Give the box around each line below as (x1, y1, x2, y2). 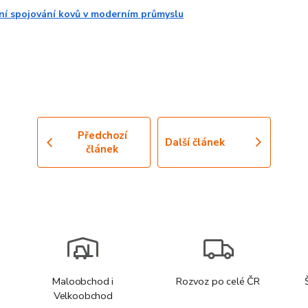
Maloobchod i (52, 274, 114, 289)
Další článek (165, 135, 225, 150)
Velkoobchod (53, 289, 113, 303)
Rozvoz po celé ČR (176, 274, 261, 289)
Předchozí (77, 129, 127, 143)
